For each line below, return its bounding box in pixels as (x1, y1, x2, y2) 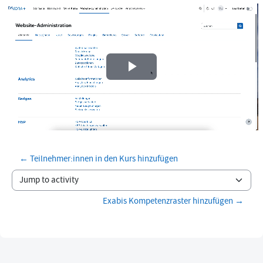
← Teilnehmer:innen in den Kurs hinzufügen (19, 153, 178, 165)
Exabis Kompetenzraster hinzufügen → (103, 195, 244, 207)
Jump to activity (11, 180, 70, 191)
